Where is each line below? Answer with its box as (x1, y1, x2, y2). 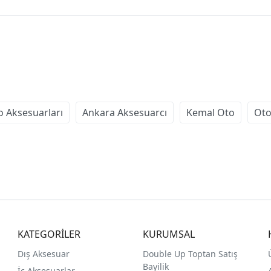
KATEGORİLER (18, 227, 81, 241)
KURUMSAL (142, 227, 195, 241)
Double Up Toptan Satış (142, 248, 238, 260)
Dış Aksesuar (18, 248, 70, 260)
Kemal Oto (186, 106, 235, 120)
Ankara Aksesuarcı (82, 106, 167, 120)
